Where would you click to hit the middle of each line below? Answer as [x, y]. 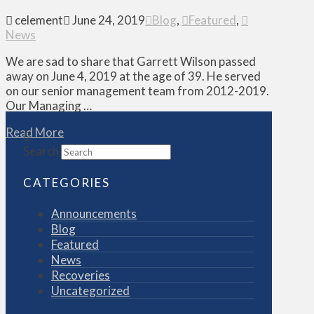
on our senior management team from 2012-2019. [137, 90]
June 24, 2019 [108, 20]
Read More [35, 132]
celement [38, 20]
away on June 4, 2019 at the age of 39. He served [133, 76]
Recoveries [81, 275]
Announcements [94, 213]
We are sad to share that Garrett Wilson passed [131, 61]
